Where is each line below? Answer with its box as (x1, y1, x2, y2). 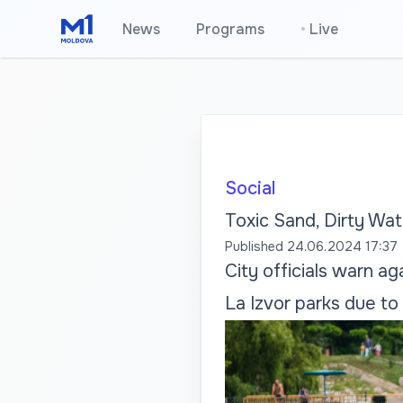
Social (224, 177, 275, 200)
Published (224, 238, 283, 255)
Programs (196, 20, 265, 39)
